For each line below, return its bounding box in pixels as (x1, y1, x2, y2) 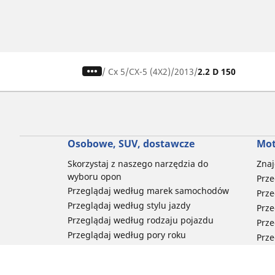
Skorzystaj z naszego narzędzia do (67, 157, 208, 169)
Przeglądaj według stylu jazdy (67, 199, 190, 211)
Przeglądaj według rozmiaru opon (67, 258, 207, 270)
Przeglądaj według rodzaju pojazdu (67, 214, 214, 226)
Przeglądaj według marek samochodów (67, 184, 229, 196)
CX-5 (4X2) (129, 65, 171, 77)
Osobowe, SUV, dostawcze (67, 136, 195, 150)
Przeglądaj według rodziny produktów (67, 243, 224, 255)
